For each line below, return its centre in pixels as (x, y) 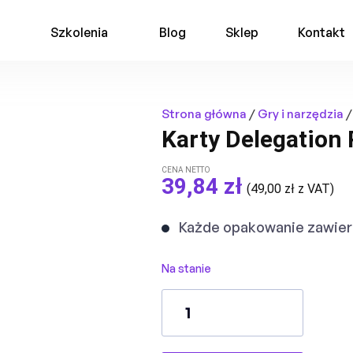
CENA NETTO (186, 169)
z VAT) (315, 188)
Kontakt (321, 32)
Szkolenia (79, 32)
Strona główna (204, 114)
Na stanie (187, 269)
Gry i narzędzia (301, 114)
